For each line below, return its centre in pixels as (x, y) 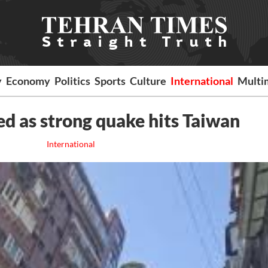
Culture (148, 81)
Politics (73, 81)
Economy (28, 81)
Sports (110, 81)
